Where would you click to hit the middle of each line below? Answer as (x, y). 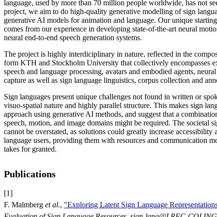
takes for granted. (30, 149)
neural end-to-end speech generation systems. (73, 37)
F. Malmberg (24, 204)
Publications (30, 174)
